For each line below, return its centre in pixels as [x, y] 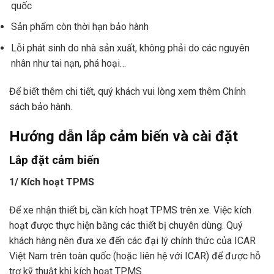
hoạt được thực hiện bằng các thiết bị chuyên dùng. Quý [126, 225]
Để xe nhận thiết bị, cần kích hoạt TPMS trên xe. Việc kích [130, 210]
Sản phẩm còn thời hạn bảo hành [80, 27]
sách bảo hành [40, 106]
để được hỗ [236, 256]
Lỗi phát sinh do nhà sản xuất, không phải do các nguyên [131, 48]
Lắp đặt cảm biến [54, 161]
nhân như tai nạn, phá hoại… [69, 63]
